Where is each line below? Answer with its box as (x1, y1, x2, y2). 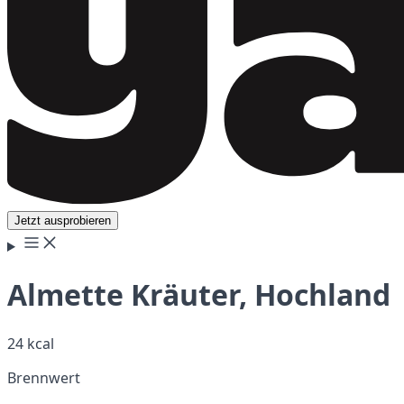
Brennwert (7, 367, 80, 388)
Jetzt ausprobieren (14, 214, 111, 227)
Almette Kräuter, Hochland (7, 275, 390, 315)
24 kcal (7, 333, 54, 353)
